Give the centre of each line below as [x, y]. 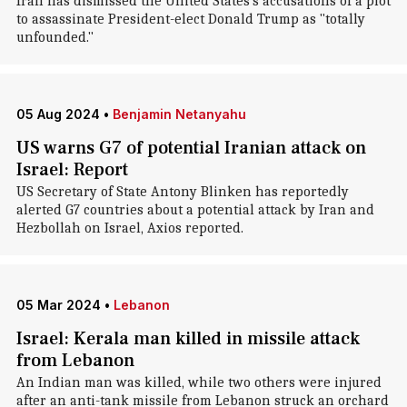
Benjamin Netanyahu [179, 114]
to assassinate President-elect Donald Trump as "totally [190, 19]
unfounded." [55, 37]
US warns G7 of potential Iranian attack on [191, 148]
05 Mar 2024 [58, 305]
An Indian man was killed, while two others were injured [199, 382]
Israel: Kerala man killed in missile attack [188, 339]
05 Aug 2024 [58, 114]
